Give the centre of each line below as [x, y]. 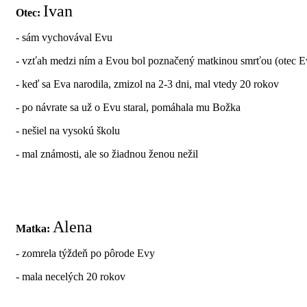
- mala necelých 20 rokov [71, 276]
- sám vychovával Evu [64, 37]
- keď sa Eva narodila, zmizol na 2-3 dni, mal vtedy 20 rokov [147, 84]
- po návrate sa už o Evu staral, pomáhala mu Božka [128, 107]
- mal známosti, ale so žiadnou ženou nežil [107, 153]
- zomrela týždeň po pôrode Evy [85, 253]
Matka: [33, 228]
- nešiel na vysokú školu [68, 130]
